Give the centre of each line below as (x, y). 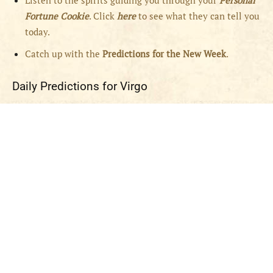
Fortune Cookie (57, 16)
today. (37, 32)
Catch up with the (64, 54)
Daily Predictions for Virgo (80, 87)
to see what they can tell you (198, 16)
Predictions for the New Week (164, 54)
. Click (103, 16)
